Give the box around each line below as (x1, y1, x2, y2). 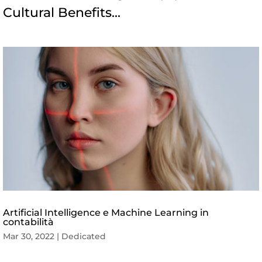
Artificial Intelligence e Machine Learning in (3, 207, 209, 219)
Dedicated (61, 231, 106, 242)
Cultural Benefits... (3, 4, 120, 20)
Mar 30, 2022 (3, 231, 54, 242)
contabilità (3, 216, 54, 228)
